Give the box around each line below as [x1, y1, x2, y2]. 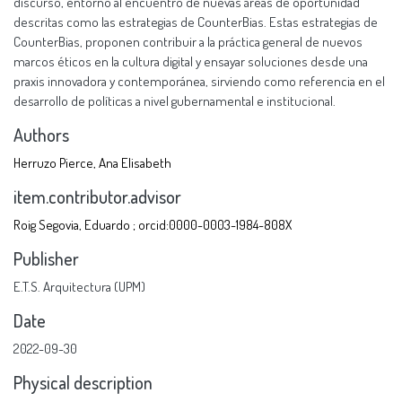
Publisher [13, 247, 79, 270]
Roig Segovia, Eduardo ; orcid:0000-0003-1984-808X [13, 215, 292, 233]
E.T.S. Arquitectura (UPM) [13, 277, 145, 295]
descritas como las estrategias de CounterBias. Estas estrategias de [13, 13, 378, 31]
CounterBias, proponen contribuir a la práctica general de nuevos [13, 32, 363, 50]
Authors [13, 123, 69, 146]
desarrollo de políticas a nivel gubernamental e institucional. [13, 92, 336, 109]
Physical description [13, 371, 153, 394]
